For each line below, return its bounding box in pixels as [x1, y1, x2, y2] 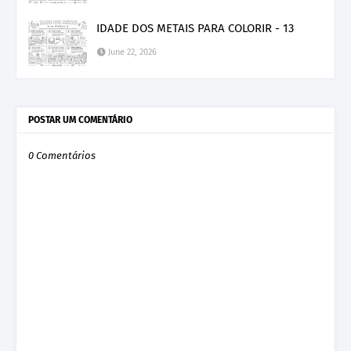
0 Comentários [28, 149, 96, 161]
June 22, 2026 [108, 46, 157, 57]
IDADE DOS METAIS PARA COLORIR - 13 [96, 20, 294, 35]
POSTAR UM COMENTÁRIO [28, 114, 132, 125]
